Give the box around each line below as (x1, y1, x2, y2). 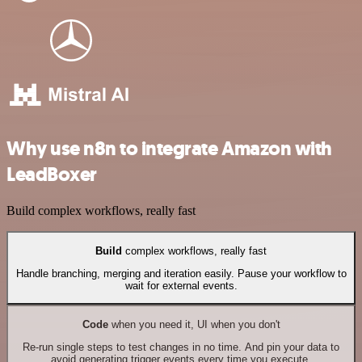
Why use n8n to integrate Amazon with (6, 136, 332, 162)
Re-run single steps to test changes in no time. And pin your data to (23, 340, 339, 353)
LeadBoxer (6, 162, 97, 188)
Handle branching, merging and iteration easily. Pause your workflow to (15, 267, 347, 280)
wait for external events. (124, 279, 238, 292)
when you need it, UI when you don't (107, 318, 280, 330)
